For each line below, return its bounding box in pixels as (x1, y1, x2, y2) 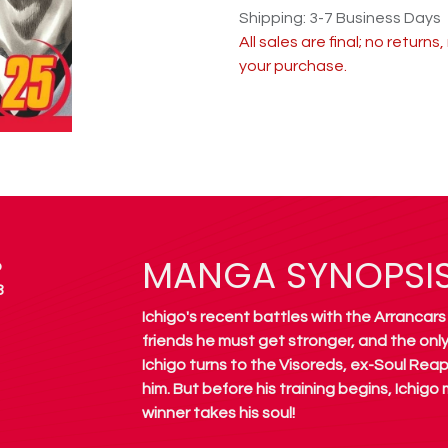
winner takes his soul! (141, 405, 295, 421)
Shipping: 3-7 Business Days (239, 10, 441, 26)
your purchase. (239, 58, 347, 74)
